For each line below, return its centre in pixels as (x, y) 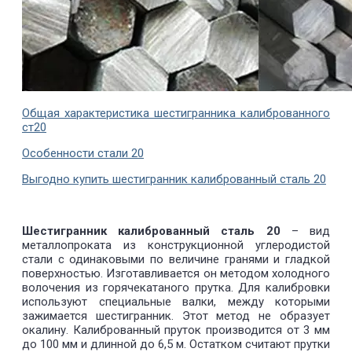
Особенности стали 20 (83, 153)
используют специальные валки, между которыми (176, 301)
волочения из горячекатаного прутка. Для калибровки (176, 287)
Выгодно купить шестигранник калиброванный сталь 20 (174, 179)
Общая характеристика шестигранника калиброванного (176, 113)
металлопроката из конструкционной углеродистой (176, 245)
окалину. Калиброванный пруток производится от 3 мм (176, 330)
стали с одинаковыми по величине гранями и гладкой (176, 259)
